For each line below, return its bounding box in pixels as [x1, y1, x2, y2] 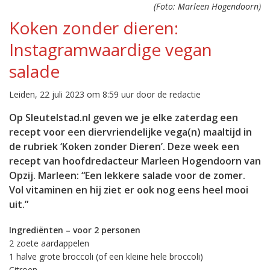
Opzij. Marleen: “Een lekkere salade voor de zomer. [9, 169, 245, 182]
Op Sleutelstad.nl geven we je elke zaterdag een [9, 111, 238, 124]
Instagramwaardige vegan [9, 38, 212, 61]
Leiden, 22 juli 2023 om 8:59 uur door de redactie [9, 89, 201, 100]
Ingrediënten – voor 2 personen [9, 224, 140, 236]
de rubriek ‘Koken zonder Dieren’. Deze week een [9, 140, 239, 153]
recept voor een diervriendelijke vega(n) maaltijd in [9, 125, 252, 139]
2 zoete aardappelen [9, 237, 89, 249]
